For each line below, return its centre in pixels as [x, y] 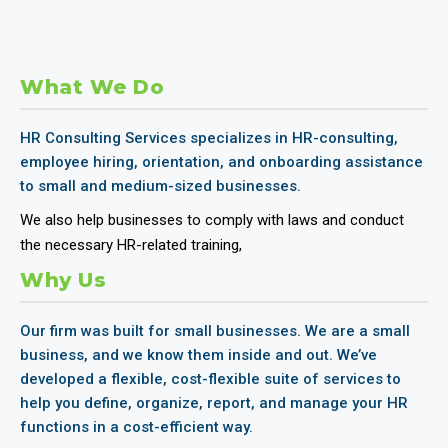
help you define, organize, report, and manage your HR [214, 403]
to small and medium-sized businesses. [160, 186]
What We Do [92, 87]
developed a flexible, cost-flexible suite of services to [210, 379]
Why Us [63, 280]
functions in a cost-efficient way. [136, 427]
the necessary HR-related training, [131, 245]
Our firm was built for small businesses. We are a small [215, 331]
